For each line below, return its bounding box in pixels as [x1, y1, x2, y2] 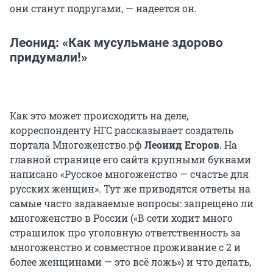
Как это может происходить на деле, [10, 109, 188, 122]
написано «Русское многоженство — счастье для [10, 168, 249, 181]
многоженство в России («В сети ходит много [10, 211, 233, 225]
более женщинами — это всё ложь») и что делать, [10, 255, 251, 269]
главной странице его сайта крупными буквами [10, 153, 251, 166]
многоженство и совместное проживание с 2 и [10, 241, 241, 254]
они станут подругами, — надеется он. [10, 2, 197, 15]
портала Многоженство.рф [10, 138, 144, 152]
